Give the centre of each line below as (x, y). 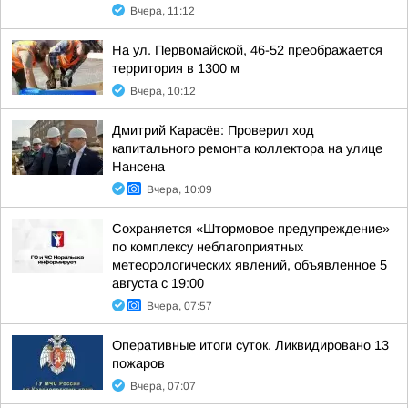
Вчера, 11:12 (163, 11)
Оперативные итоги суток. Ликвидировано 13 (250, 345)
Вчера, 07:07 (163, 386)
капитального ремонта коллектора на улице (247, 148)
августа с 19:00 (158, 283)
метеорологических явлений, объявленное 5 (250, 265)
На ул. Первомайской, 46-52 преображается (247, 50)
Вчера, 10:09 (179, 189)
